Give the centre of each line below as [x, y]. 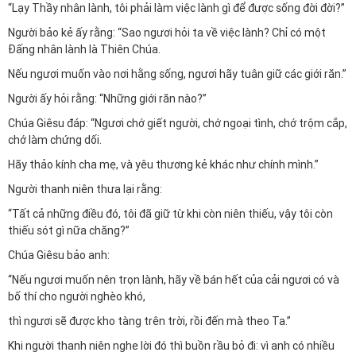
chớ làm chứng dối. [55, 140]
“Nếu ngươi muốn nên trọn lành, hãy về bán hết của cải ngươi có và [174, 280]
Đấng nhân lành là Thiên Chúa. [84, 49]
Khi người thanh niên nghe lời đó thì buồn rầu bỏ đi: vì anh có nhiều [171, 346]
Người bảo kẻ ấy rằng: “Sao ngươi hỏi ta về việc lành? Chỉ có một [167, 33]
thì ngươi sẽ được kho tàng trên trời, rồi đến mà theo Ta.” [149, 321]
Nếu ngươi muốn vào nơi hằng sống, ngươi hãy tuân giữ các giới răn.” [177, 74]
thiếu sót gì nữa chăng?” [69, 230]
